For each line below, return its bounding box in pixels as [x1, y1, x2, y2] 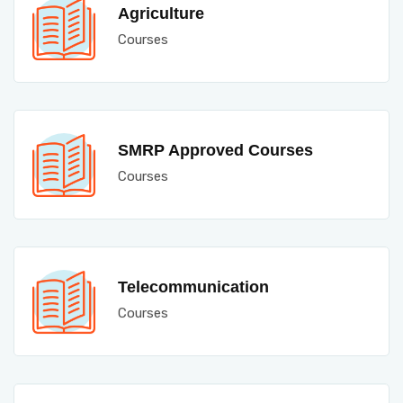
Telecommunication [118, 278, 269, 296]
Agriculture [118, 4, 204, 22]
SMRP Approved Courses [118, 141, 313, 159]
